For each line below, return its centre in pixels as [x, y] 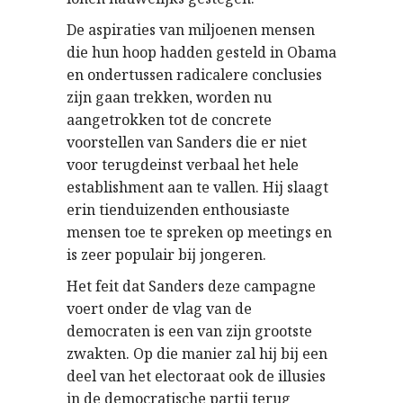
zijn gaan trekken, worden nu [169, 97]
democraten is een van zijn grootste [189, 331]
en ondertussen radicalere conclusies [194, 75]
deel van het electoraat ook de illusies [196, 376]
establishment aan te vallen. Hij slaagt [197, 187]
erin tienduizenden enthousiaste [178, 210]
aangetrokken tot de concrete [169, 120]
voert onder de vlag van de [159, 309]
